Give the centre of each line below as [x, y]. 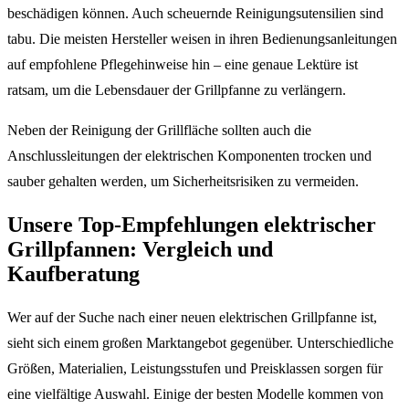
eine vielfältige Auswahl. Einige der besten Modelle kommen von [195, 393]
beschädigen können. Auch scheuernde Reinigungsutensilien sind [195, 13]
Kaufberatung [73, 273]
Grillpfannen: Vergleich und [140, 249]
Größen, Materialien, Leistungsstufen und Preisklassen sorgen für [195, 368]
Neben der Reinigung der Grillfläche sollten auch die [159, 130]
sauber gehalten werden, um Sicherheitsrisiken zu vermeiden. [183, 181]
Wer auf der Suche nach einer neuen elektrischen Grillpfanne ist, [192, 317]
